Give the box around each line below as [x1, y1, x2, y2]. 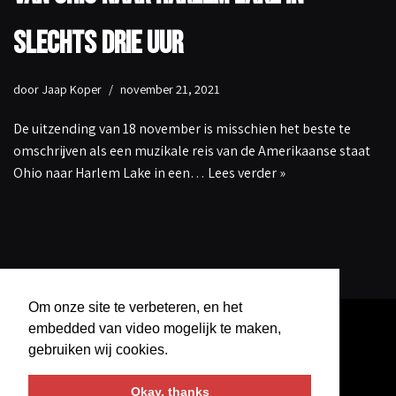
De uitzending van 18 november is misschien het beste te [13, 119, 351, 139]
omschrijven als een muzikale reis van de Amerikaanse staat [13, 141, 370, 161]
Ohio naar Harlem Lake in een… [13, 164, 208, 183]
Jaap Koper [42, 80, 102, 98]
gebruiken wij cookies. [28, 341, 168, 357]
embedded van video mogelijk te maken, [28, 320, 281, 336]
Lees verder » [208, 164, 286, 183]
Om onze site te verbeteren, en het [28, 299, 242, 315]
